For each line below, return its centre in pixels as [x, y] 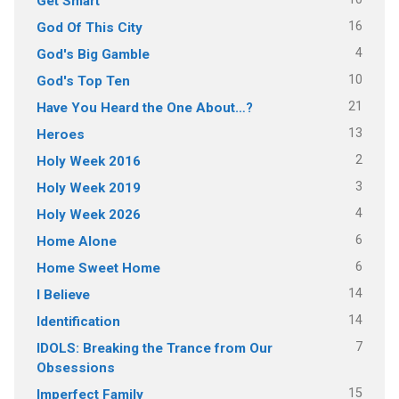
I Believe [63, 294]
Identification [78, 321]
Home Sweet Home [98, 268]
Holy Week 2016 [88, 161]
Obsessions [75, 367]
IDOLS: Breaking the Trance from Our [154, 348]
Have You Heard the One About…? [144, 107]
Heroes [60, 134]
